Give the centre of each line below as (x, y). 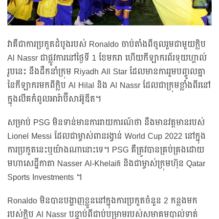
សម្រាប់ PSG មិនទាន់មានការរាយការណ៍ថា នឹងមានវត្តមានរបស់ (106, 123)
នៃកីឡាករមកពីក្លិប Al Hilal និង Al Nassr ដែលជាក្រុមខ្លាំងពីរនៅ (109, 86)
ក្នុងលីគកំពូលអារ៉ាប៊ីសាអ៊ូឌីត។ (54, 99)
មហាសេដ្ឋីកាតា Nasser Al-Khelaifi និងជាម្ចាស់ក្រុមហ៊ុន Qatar (106, 164)
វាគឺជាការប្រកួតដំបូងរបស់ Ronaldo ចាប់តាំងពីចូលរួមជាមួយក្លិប (107, 45)
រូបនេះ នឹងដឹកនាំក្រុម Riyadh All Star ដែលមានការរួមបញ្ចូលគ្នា (106, 72)
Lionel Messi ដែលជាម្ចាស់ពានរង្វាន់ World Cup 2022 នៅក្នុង (107, 137)
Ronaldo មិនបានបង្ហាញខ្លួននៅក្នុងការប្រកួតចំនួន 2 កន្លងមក (102, 201)
